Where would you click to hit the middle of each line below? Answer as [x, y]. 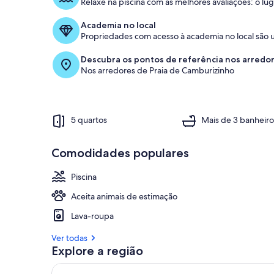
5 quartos [89, 120]
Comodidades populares [120, 153]
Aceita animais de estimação [124, 196]
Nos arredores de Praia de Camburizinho [157, 70]
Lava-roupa [92, 216]
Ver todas [69, 238]
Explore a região [97, 250]
